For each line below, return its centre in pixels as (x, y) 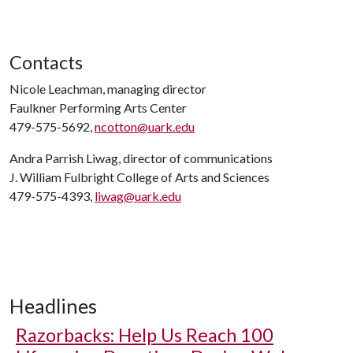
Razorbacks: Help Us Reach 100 (145, 335)
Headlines (53, 306)
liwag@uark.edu (138, 196)
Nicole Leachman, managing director (108, 89)
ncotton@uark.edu (145, 126)
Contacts (46, 62)
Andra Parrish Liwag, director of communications (141, 158)
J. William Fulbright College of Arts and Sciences (139, 177)
